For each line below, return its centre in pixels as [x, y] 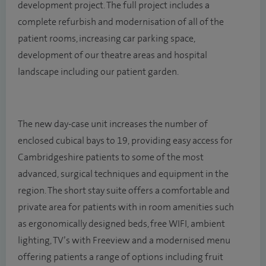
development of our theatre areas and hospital [113, 55]
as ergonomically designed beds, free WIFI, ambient [121, 224]
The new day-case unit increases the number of [113, 124]
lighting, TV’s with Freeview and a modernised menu [124, 240]
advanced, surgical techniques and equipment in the [123, 174]
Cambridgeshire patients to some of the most [111, 157]
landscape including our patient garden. [98, 72]
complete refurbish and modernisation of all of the [121, 22]
